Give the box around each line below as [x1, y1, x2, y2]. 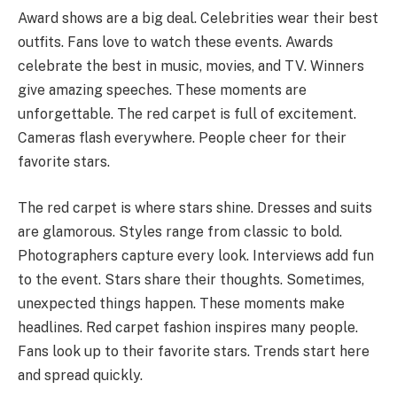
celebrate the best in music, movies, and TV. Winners [18, 58, 364, 75]
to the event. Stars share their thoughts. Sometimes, [18, 270, 364, 288]
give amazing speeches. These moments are [18, 82, 307, 99]
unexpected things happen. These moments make [18, 294, 345, 312]
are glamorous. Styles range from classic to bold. [18, 222, 342, 240]
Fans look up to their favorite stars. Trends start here [18, 342, 370, 360]
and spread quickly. [18, 366, 143, 384]
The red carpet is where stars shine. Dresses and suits [18, 198, 372, 216]
